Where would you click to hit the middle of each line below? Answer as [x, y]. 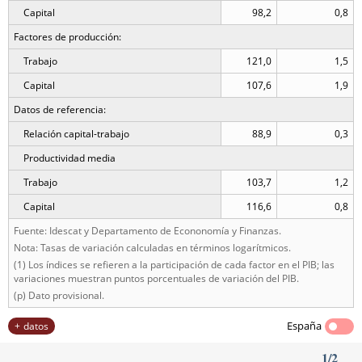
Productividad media [69, 158]
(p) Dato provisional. [59, 295]
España [304, 326]
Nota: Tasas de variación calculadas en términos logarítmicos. [152, 248]
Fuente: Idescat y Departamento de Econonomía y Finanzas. [147, 231]
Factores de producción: [67, 37]
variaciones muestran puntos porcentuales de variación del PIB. [156, 278]
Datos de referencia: [60, 109]
